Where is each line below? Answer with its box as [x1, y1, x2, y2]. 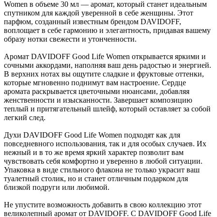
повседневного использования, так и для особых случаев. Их [4, 139, 206, 148]
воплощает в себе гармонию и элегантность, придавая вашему [4, 26, 211, 35]
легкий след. [4, 113, 46, 122]
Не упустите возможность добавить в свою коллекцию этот [4, 201, 201, 209]
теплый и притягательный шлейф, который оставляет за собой [4, 105, 211, 113]
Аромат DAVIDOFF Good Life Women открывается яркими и [4, 52, 206, 61]
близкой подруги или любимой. [4, 183, 109, 192]
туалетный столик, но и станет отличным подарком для [4, 174, 188, 183]
